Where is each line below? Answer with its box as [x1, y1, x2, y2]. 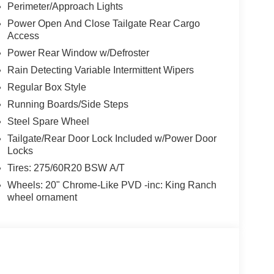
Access [7, 31, 39, 42]
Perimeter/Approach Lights [7, 1, 123, 12]
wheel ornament [7, 192, 77, 203]
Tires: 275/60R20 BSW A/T [7, 163, 125, 174]
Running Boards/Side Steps [7, 99, 128, 110]
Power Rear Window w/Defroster [7, 48, 149, 59]
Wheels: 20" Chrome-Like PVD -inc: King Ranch [7, 180, 217, 191]
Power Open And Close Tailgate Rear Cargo [7, 18, 200, 29]
